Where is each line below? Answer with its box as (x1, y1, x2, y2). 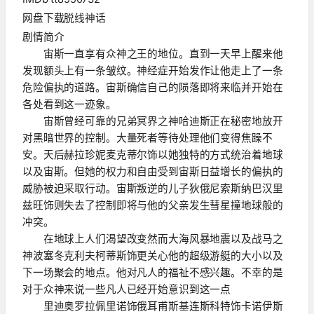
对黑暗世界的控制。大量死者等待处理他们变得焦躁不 (22, 131, 273, 144)
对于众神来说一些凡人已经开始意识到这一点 (22, 282, 231, 296)
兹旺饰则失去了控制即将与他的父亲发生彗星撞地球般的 (22, 198, 283, 212)
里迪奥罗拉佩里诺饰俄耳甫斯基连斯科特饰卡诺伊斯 (22, 299, 283, 313)
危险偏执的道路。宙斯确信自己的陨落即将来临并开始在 (22, 81, 283, 94)
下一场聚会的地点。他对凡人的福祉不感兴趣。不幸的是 (22, 266, 283, 279)
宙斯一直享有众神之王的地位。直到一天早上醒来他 (22, 47, 283, 60)
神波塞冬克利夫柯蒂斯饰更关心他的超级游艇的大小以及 (22, 249, 283, 262)
